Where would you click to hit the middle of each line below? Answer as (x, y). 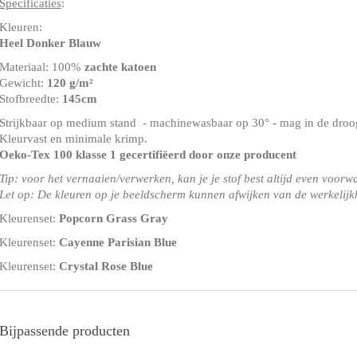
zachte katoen (120, 67)
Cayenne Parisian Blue (118, 242)
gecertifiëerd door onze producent (208, 154)
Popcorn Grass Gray (113, 218)
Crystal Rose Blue (106, 266)
